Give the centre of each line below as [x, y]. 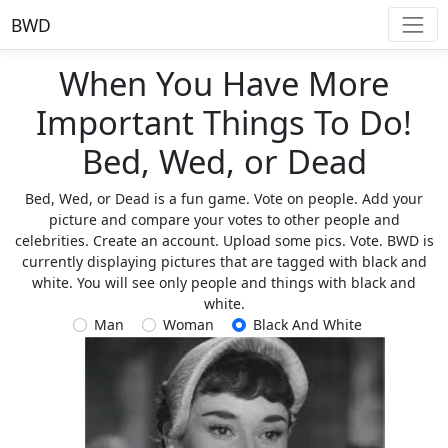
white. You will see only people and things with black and [224, 283]
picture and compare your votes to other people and [224, 220]
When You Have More [224, 84]
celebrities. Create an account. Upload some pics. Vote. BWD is [224, 241]
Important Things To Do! [224, 123]
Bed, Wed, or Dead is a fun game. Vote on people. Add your [224, 199]
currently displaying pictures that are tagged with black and [224, 262]
